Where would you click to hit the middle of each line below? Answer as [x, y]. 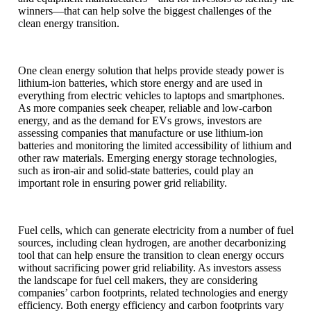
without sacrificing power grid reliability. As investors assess [150, 267]
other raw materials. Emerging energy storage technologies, [148, 158]
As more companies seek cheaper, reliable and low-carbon [145, 108]
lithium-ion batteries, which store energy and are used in [140, 83]
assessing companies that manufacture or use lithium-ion [141, 133]
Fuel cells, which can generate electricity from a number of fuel [156, 230]
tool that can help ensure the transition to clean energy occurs [151, 255]
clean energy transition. [69, 23]
